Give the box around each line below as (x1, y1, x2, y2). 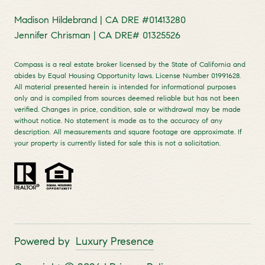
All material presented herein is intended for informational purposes (14, 82, 236, 92)
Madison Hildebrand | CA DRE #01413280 (14, 14, 186, 25)
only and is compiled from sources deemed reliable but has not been (14, 93, 240, 103)
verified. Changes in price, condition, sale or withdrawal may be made (14, 105, 241, 114)
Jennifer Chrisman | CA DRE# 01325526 (14, 29, 180, 41)
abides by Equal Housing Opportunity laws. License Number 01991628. (14, 71, 241, 80)
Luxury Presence (76, 234, 154, 248)
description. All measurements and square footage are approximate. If (14, 127, 242, 137)
